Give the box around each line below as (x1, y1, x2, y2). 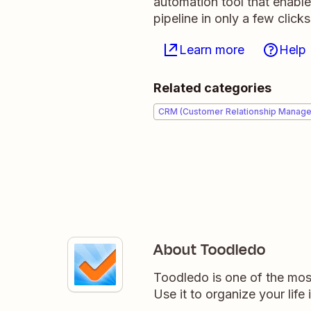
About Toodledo (153, 239, 266, 261)
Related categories (153, 81, 271, 95)
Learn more (179, 42, 244, 57)
